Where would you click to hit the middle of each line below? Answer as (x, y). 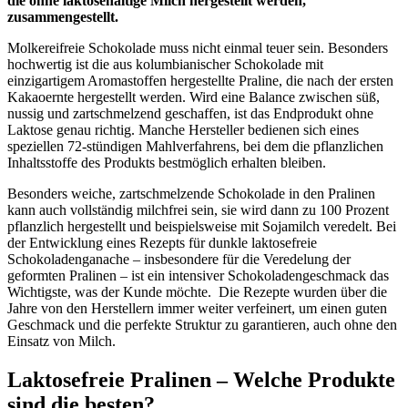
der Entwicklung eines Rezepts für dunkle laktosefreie (162, 242)
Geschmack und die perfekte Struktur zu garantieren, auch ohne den (202, 324)
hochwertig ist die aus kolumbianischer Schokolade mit (165, 64)
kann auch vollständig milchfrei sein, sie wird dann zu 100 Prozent (198, 209)
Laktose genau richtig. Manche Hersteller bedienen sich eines (183, 129)
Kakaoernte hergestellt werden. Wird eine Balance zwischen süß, (194, 97)
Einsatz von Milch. (61, 341)
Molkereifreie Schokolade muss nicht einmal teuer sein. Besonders (198, 47)
